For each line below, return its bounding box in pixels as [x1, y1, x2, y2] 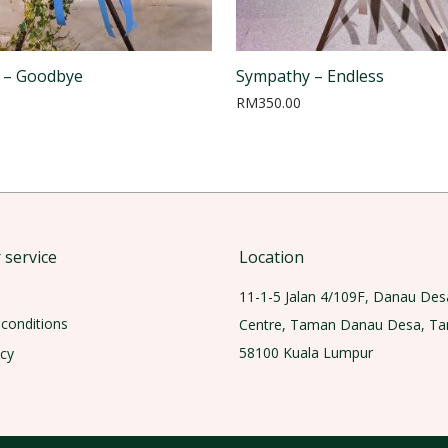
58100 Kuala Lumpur [239, 342, 373, 362]
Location [239, 245, 304, 268]
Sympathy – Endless [236, 64, 384, 87]
